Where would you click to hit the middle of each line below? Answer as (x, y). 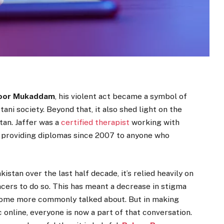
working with (156, 122)
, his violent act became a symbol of (121, 96)
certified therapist (96, 122)
